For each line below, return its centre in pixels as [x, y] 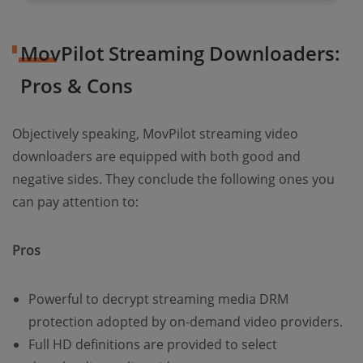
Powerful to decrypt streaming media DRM [158, 299]
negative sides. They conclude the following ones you [173, 179]
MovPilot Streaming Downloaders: [180, 53]
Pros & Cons [77, 85]
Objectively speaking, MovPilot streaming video [155, 133]
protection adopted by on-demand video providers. [186, 321]
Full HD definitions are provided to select [153, 344]
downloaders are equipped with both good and [156, 156]
